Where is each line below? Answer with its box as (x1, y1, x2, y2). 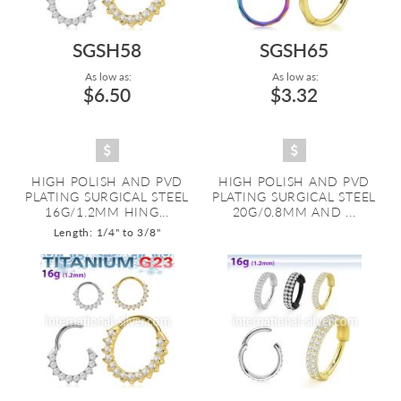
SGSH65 (260, 38, 328, 61)
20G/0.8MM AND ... (232, 204, 356, 219)
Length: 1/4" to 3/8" (53, 226, 161, 239)
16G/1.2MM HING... (45, 204, 169, 219)
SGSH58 (73, 38, 141, 61)
